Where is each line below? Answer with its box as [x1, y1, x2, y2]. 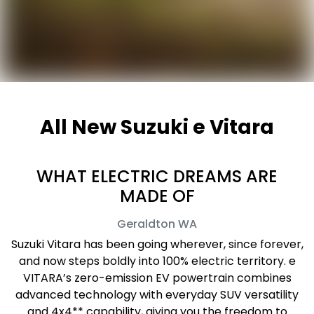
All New [40, 114, 121, 142]
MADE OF [119, 184, 195, 208]
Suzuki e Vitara [121, 114, 274, 142]
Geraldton [117, 216, 175, 233]
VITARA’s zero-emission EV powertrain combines [22, 270, 292, 287]
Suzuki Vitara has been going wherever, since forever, [11, 236, 303, 253]
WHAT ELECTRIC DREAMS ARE [36, 165, 278, 189]
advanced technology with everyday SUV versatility [15, 287, 299, 303]
